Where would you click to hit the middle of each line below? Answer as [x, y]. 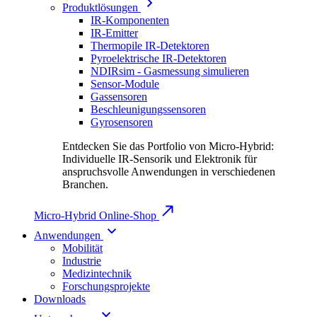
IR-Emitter [114, 33]
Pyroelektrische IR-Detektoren [158, 58]
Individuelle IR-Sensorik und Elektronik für [160, 159]
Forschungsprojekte [106, 286]
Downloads [60, 299]
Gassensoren [119, 97]
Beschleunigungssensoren [148, 109]
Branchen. [85, 184]
